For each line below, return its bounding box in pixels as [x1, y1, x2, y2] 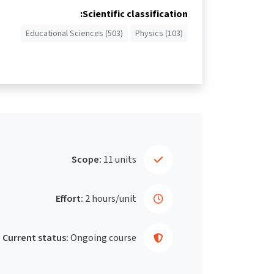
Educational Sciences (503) [26, 27, 123, 39]
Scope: [72, 152, 102, 166]
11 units [103, 152, 136, 166]
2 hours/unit [85, 191, 136, 205]
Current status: [2, 231, 68, 244]
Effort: [56, 191, 83, 205]
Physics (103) [135, 27, 183, 39]
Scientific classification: [83, 7, 188, 20]
